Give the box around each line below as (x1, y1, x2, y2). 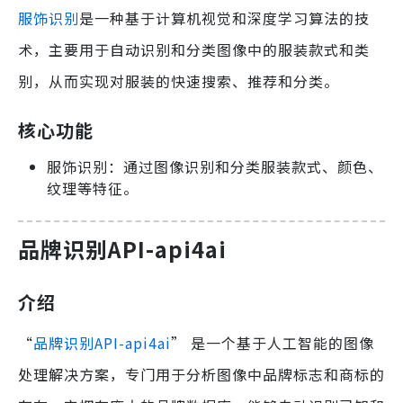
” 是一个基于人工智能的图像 (171, 332, 374, 354)
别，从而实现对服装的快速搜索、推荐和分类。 (18, 69, 339, 92)
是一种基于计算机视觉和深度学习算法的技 (79, 6, 370, 29)
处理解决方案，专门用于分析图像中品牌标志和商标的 (18, 363, 385, 386)
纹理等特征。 (47, 176, 139, 199)
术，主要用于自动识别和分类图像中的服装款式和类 (18, 38, 370, 60)
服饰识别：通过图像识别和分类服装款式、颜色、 (47, 155, 383, 177)
